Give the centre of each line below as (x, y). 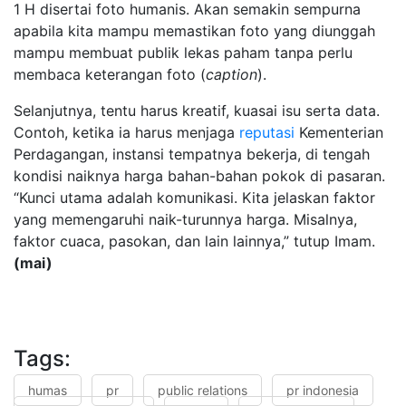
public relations (203, 391)
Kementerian (339, 133)
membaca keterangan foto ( (110, 75)
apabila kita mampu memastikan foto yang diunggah (194, 31)
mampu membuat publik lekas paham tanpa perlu (183, 53)
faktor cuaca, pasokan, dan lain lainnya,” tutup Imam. (194, 242)
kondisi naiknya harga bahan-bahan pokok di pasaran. (199, 176)
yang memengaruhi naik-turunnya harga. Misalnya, (185, 220)
